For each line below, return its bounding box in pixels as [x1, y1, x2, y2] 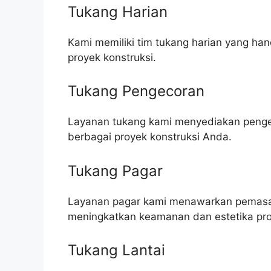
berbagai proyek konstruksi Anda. [68, 131, 232, 143]
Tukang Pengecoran [68, 82, 204, 100]
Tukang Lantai [68, 241, 165, 260]
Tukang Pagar [68, 162, 163, 180]
